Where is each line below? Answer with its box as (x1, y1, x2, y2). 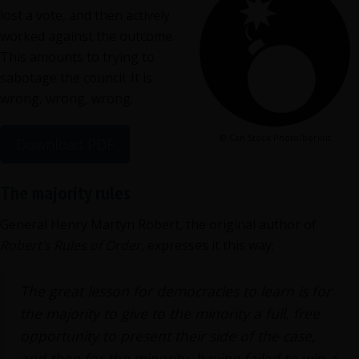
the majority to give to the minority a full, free (20, 304, 320, 323)
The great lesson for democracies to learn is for (20, 281, 331, 301)
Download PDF (16, 135, 114, 154)
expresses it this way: (144, 236, 274, 254)
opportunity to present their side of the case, (20, 326, 316, 345)
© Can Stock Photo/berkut (219, 131, 331, 143)
